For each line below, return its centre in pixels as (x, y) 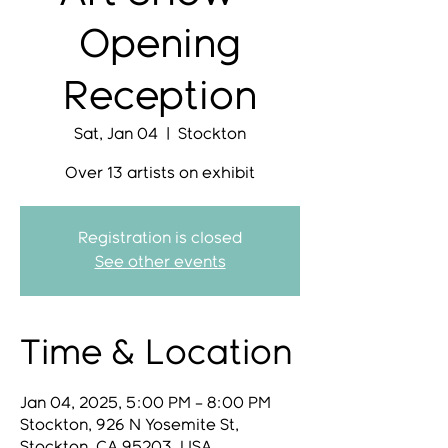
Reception (160, 98)
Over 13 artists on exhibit (160, 173)
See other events (160, 262)
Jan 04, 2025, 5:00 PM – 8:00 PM (145, 403)
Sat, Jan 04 (116, 134)
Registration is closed (160, 238)
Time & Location (156, 354)
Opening (160, 46)
